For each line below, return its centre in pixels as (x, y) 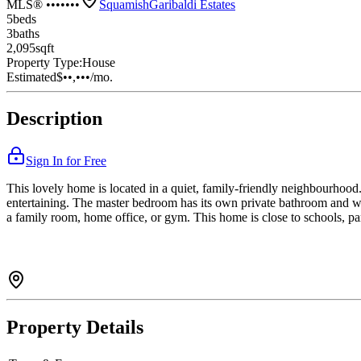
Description (54, 119)
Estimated (31, 77)
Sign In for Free (66, 161)
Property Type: (44, 62)
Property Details (75, 328)
